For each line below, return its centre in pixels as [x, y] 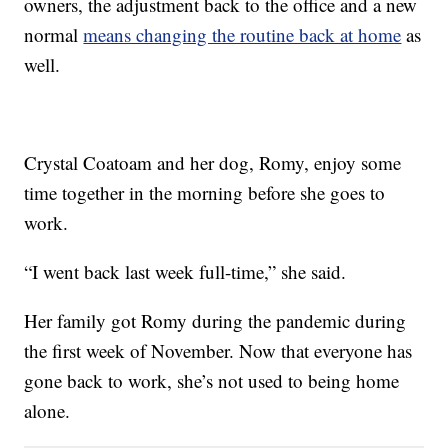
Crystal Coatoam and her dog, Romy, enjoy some [213, 162]
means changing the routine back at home [242, 34]
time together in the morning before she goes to [205, 192]
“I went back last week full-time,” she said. [185, 271]
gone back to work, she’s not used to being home [212, 380]
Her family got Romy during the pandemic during [215, 320]
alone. [47, 410]
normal [54, 34]
